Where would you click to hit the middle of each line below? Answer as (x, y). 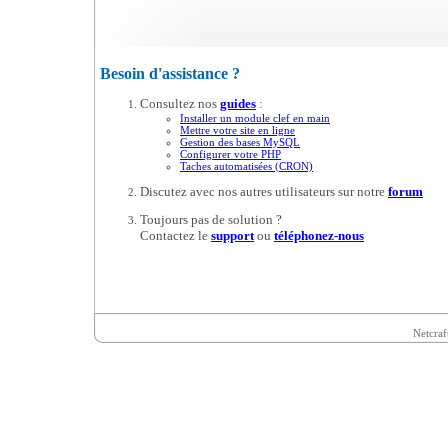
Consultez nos (180, 104)
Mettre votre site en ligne (237, 130)
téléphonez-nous (319, 236)
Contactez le (175, 236)
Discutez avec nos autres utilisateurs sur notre (264, 192)
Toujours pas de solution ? (211, 220)
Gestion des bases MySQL (240, 142)
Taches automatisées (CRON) (246, 166)
